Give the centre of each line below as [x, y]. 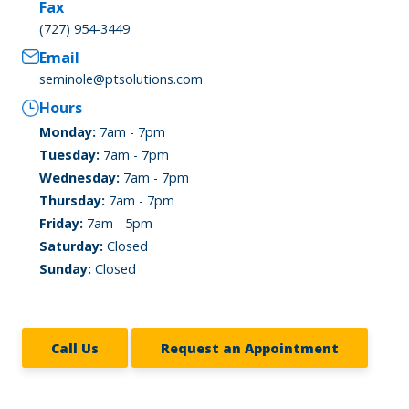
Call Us [75, 348]
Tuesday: [70, 154]
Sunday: [66, 268]
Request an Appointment [250, 348]
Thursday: [73, 200]
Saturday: [72, 246]
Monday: [68, 131]
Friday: [62, 223]
